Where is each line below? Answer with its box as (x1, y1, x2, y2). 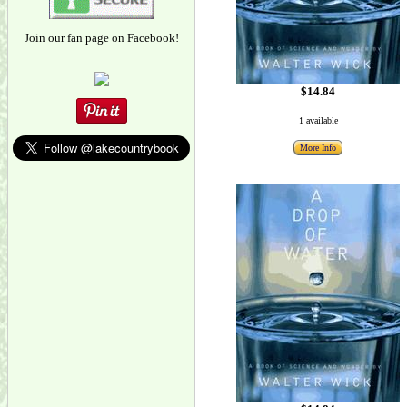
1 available (298, 115, 338, 125)
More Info (300, 143, 336, 153)
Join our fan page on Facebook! (24, 31, 179, 45)
